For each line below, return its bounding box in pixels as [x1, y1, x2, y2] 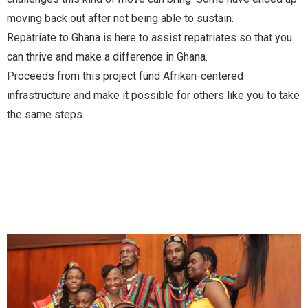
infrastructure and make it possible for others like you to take [7, 88, 300, 102]
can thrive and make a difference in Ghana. [7, 49, 208, 63]
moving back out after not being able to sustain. [7, 11, 234, 25]
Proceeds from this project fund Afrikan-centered [7, 69, 243, 82]
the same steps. [7, 107, 85, 121]
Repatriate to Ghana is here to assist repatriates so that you [7, 30, 292, 44]
